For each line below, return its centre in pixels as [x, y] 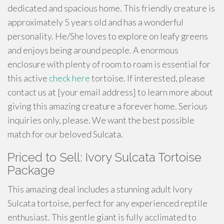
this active [28, 78]
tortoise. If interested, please [147, 78]
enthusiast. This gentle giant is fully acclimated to [102, 217]
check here [69, 78]
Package [31, 170]
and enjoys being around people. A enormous [93, 50]
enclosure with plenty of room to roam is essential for [109, 64]
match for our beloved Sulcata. [65, 134]
